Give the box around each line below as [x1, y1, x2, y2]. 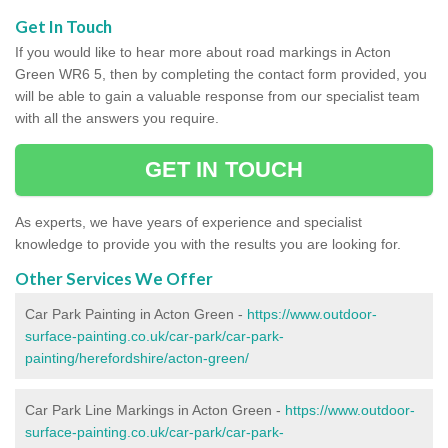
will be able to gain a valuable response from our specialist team [15, 87, 420, 104]
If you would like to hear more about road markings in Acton [15, 43, 391, 60]
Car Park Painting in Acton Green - [25, 305, 247, 322]
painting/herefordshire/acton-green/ [25, 349, 249, 366]
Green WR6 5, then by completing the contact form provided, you [15, 65, 427, 82]
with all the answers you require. [15, 109, 219, 126]
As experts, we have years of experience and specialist [15, 213, 362, 230]
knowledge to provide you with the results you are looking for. [15, 235, 405, 252]
